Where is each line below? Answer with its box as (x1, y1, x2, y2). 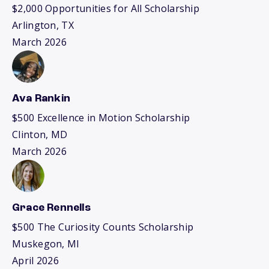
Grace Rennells (12, 202, 91, 213)
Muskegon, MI (12, 237, 80, 250)
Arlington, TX (12, 19, 74, 32)
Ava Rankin (12, 93, 70, 104)
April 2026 (12, 254, 59, 267)
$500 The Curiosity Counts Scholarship (12, 220, 194, 234)
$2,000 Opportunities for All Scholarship (12, 2, 199, 15)
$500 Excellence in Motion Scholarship (12, 111, 190, 124)
